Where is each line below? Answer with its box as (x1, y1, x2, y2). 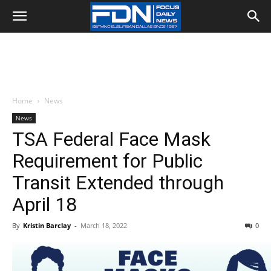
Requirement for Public (12, 149, 203, 172)
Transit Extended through (12, 171, 224, 194)
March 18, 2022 (80, 221, 127, 230)
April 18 (12, 193, 77, 216)
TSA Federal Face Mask (12, 128, 211, 151)
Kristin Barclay (23, 221, 71, 230)
